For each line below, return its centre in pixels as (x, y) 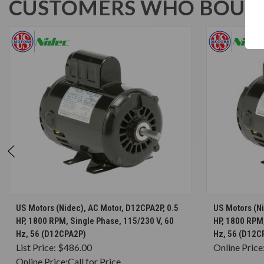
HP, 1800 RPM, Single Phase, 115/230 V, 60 (95, 221)
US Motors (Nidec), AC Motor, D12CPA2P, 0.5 (97, 208)
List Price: (37, 247)
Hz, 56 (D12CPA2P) (51, 234)
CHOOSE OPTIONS (106, 203)
